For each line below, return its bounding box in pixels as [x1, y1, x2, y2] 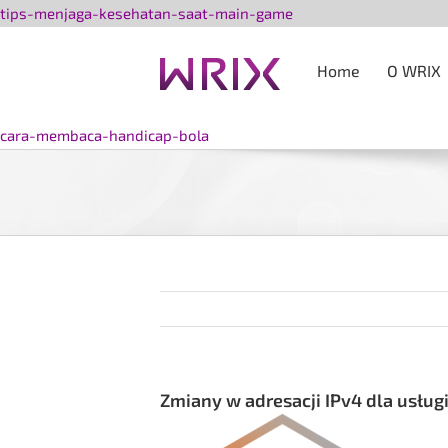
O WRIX [387, 60, 441, 80]
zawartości [292, 57, 368, 75]
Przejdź [292, 3, 344, 21]
